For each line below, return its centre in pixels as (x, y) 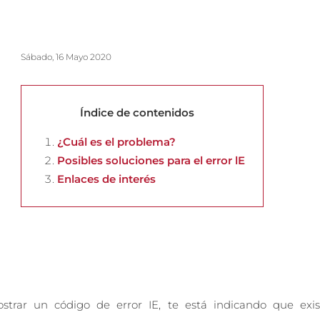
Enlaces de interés (106, 179)
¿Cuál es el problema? (116, 142)
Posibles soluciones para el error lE (151, 160)
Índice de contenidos (137, 112)
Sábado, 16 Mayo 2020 (66, 57)
